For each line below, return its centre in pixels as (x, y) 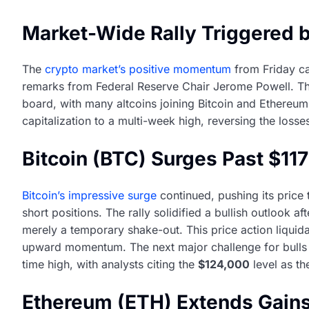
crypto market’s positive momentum (138, 69)
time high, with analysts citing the (110, 264)
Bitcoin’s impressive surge (89, 195)
